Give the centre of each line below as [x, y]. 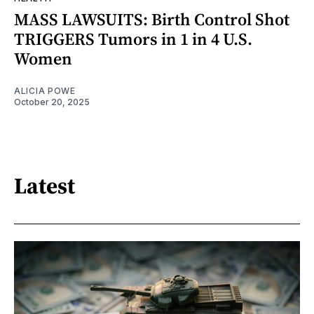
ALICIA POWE [45, 91]
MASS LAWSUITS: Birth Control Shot [152, 20]
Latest [45, 185]
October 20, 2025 [52, 102]
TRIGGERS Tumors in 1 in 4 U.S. [133, 39]
